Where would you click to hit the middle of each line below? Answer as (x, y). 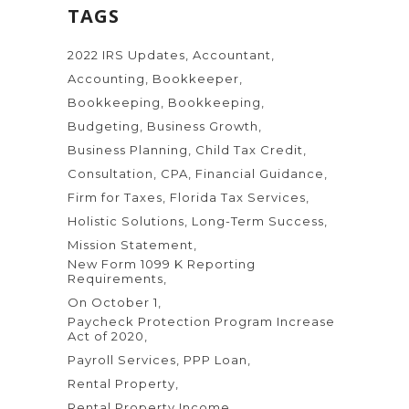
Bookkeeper (196, 79)
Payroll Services (122, 360)
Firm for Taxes (115, 197)
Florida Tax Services (238, 197)
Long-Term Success (258, 221)
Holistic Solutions (126, 221)
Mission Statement (131, 245)
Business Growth (203, 126)
